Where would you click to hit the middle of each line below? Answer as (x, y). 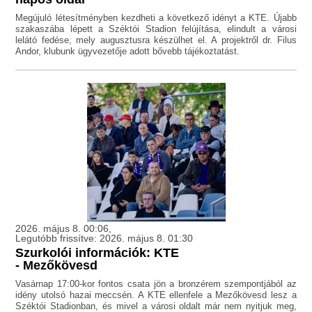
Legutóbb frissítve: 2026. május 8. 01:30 (104, 239)
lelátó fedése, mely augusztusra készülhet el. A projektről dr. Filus (156, 40)
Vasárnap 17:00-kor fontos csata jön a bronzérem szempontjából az (156, 284)
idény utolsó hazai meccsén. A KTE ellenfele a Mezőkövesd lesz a (156, 295)
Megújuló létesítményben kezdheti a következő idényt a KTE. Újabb (156, 18)
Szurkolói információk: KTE (97, 253)
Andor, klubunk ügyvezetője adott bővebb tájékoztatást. (129, 52)
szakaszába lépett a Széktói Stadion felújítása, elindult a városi (156, 29)
